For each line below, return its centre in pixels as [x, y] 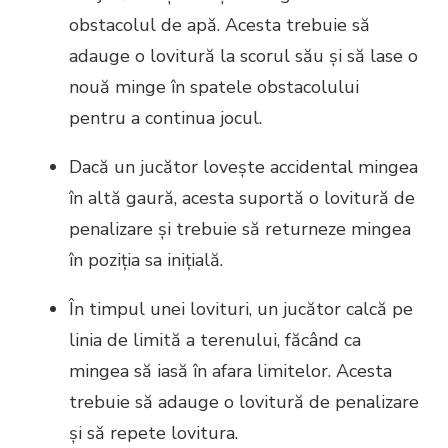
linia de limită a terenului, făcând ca [215, 339]
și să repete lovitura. [153, 432]
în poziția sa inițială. [146, 259]
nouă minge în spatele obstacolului [214, 86]
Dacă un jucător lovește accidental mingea [243, 166]
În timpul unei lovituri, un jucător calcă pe [241, 308]
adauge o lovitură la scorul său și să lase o [243, 55]
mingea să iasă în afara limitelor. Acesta [230, 370]
